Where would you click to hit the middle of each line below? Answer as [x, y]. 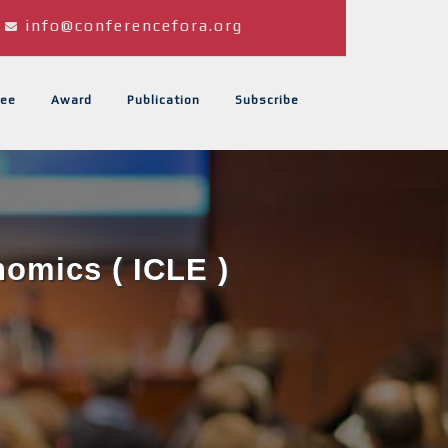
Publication [163, 100]
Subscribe [267, 100]
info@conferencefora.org [134, 25]
